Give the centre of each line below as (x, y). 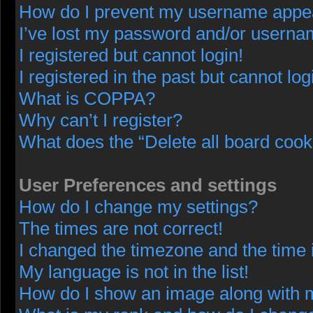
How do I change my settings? (138, 207)
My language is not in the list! (134, 272)
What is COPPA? (87, 99)
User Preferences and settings (148, 185)
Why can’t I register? (101, 120)
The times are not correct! (121, 228)
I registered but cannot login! (131, 55)
